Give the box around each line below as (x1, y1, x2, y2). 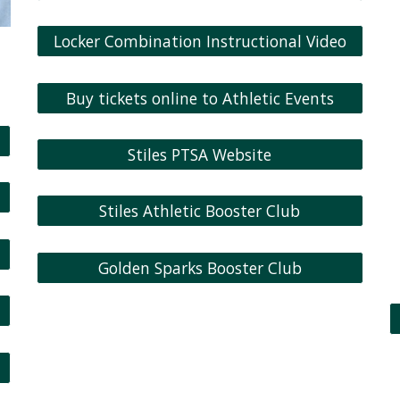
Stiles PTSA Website (128, 144, 272, 165)
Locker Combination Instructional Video (53, 30, 346, 53)
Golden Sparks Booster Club (97, 256, 302, 279)
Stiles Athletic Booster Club (99, 200, 301, 222)
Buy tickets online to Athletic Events (65, 87, 334, 109)
